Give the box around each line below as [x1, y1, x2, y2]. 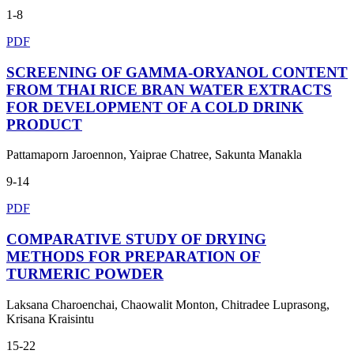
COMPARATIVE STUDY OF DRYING [6, 231, 266, 248]
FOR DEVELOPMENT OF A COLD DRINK [6, 98, 303, 115]
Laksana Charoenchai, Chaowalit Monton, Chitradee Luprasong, [6, 297, 330, 311]
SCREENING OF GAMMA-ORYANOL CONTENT [6, 63, 348, 81]
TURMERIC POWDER [6, 265, 164, 283]
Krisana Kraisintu [6, 311, 94, 326]
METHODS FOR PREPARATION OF [6, 248, 261, 265]
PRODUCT [6, 115, 82, 133]
